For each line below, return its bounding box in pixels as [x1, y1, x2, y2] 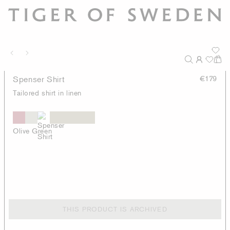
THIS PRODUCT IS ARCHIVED [63, 205, 167, 213]
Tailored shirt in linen [13, 88, 82, 97]
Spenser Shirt [13, 74, 65, 84]
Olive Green [13, 126, 52, 135]
